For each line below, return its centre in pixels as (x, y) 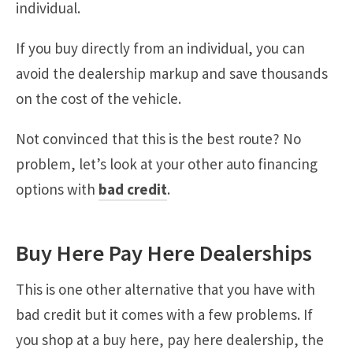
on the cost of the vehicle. (98, 98)
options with (57, 189)
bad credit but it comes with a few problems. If (164, 314)
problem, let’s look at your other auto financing (167, 163)
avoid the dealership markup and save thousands (172, 73)
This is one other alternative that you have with (165, 289)
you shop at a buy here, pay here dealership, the (170, 339)
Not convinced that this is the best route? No (158, 138)
